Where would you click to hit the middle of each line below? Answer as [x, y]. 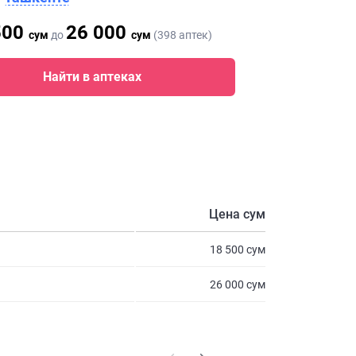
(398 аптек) [182, 35]
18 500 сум [238, 250]
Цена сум [237, 214]
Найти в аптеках [92, 77]
